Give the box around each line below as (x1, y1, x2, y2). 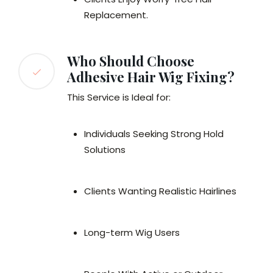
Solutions (84, 143, 126, 157)
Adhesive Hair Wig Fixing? (67, 68, 235, 87)
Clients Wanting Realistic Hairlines (84, 185, 236, 198)
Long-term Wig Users (84, 226, 180, 239)
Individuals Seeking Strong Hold (84, 127, 224, 141)
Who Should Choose (67, 52, 194, 71)
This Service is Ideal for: (67, 91, 171, 104)
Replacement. (84, 9, 148, 22)
